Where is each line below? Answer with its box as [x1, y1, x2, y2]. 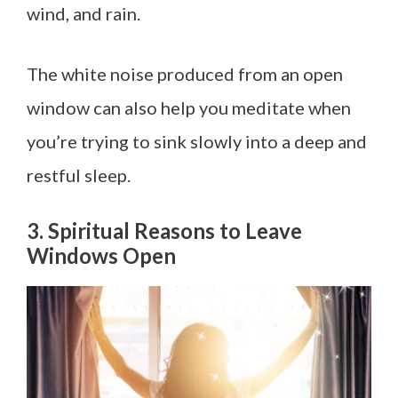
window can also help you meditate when [27, 96, 351, 118]
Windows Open [27, 242, 180, 268]
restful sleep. [27, 163, 134, 186]
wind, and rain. [27, 2, 144, 24]
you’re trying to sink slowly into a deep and [27, 130, 367, 152]
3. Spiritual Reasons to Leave [27, 217, 302, 243]
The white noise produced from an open [27, 62, 343, 84]
